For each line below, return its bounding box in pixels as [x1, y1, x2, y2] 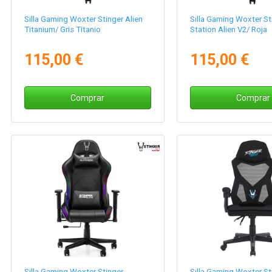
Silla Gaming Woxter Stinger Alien [24, 14, 143, 24]
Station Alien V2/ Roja [189, 24, 267, 34]
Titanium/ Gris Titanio [24, 24, 101, 34]
